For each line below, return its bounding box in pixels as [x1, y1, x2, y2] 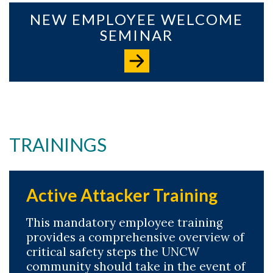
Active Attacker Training [26, 185, 218, 205]
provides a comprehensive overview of [26, 230, 244, 244]
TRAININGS [9, 133, 107, 155]
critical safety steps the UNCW [26, 244, 199, 259]
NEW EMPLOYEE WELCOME [29, 10, 244, 28]
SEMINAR [100, 26, 173, 44]
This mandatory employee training [26, 215, 223, 230]
